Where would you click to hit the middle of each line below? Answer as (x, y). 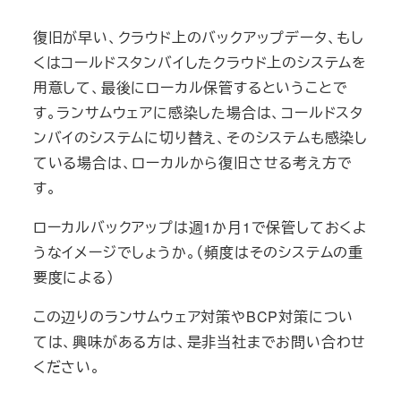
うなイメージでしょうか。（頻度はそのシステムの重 (198, 252)
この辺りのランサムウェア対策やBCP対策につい (193, 316)
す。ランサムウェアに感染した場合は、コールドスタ (198, 112)
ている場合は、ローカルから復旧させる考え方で (192, 162)
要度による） (76, 277)
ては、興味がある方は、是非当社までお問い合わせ (200, 341)
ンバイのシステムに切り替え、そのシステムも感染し (200, 137)
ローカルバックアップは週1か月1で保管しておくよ (200, 226)
